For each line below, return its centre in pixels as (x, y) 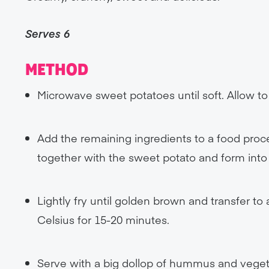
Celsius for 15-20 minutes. (104, 219)
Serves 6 (48, 33)
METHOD (57, 70)
